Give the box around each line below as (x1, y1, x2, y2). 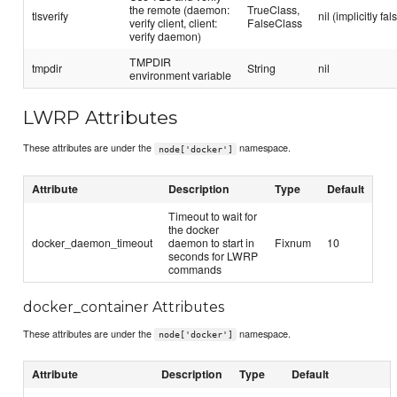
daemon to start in (168, 234, 255, 250)
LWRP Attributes (23, 105, 178, 128)
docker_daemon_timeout (32, 234, 153, 250)
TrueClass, (247, 2, 300, 18)
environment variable (129, 67, 232, 83)
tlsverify (32, 8, 69, 24)
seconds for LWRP (168, 247, 259, 263)
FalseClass (247, 15, 303, 31)
